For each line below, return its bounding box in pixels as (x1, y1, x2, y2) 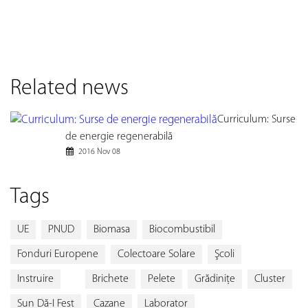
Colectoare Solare (118, 248, 195, 260)
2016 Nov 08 (78, 147, 120, 156)
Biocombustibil (149, 223, 215, 235)
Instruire (17, 273, 54, 285)
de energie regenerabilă (65, 131, 173, 142)
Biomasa (93, 223, 130, 235)
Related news (10, 77, 129, 100)
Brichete (92, 273, 129, 285)
